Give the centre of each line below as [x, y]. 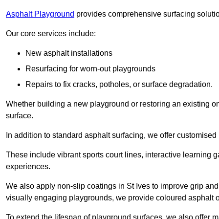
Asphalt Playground [40, 14]
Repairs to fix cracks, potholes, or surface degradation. [119, 85]
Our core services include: [51, 34]
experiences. [28, 167]
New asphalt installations [69, 53]
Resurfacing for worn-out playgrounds [90, 69]
